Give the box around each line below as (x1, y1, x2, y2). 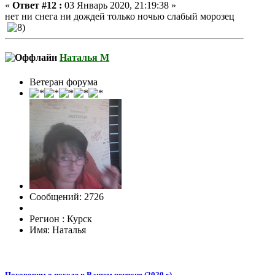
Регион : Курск (29, 213, 92, 224)
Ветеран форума (29, 76, 98, 87)
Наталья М (60, 52, 109, 63)
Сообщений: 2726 (29, 191, 104, 202)
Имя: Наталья (29, 224, 86, 235)
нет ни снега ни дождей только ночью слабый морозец (5, 10, 234, 21)
